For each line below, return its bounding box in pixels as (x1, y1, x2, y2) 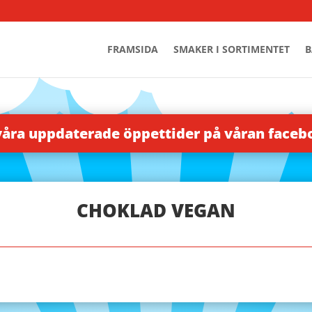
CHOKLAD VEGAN (77, 197, 235, 223)
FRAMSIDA (107, 42, 158, 56)
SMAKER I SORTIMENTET (173, 42, 290, 56)
